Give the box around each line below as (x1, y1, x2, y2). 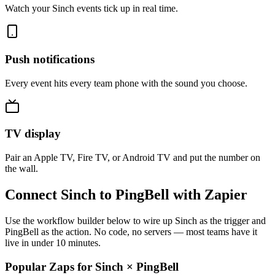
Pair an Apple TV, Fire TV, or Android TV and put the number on (5, 152, 260, 163)
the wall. (5, 163, 38, 174)
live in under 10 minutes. (5, 237, 101, 248)
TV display (5, 127, 61, 141)
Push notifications (5, 52, 95, 66)
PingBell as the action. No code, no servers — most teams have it (5, 226, 257, 237)
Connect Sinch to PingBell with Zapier (5, 187, 247, 203)
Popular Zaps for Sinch (5, 260, 126, 273)
